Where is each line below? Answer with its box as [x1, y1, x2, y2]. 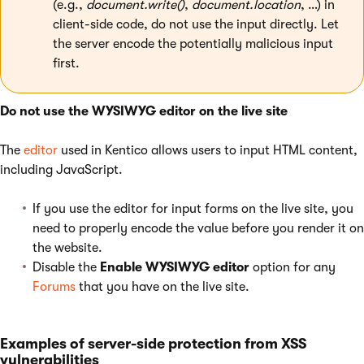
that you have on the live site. [76, 279, 249, 294]
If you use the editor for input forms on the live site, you [32, 201, 353, 216]
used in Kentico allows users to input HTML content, [58, 143, 357, 158]
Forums [32, 279, 76, 294]
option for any [249, 260, 336, 275]
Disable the [32, 260, 100, 275]
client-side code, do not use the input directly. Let [53, 17, 339, 32]
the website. [32, 240, 102, 255]
